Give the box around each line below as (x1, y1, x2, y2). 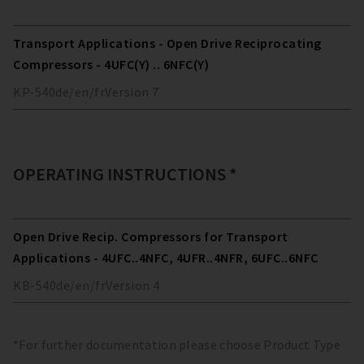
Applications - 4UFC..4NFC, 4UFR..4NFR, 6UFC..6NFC (13, 249, 318, 266)
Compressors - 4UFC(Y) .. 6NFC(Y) (13, 55, 209, 72)
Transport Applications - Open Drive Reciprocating (13, 34, 322, 51)
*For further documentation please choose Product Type (13, 336, 340, 353)
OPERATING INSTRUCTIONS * (13, 162, 237, 185)
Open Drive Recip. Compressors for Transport (13, 227, 288, 245)
